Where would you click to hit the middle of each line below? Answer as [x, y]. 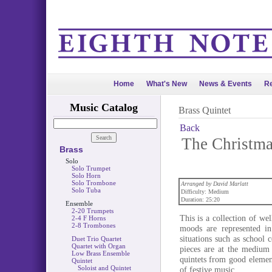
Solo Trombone [93, 183]
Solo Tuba [86, 190]
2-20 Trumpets [92, 211]
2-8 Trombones [93, 225]
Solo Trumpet [91, 168]
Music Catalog [104, 107]
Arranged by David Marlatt [214, 184]
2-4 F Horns [88, 218]
